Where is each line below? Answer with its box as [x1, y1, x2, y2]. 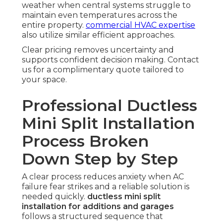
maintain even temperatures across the [22, 10, 177, 20]
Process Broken [22, 131, 149, 151]
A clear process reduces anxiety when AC [22, 172, 184, 182]
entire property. [22, 20, 86, 30]
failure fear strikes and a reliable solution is [22, 182, 189, 192]
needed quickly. [22, 192, 87, 202]
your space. [22, 75, 67, 85]
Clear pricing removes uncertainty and [22, 45, 174, 55]
